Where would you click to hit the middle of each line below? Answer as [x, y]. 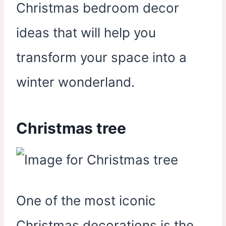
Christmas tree [71, 128]
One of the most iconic [86, 200]
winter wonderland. [75, 82]
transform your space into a [101, 57]
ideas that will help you [86, 32]
